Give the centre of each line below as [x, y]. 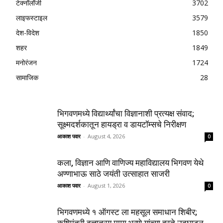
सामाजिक [27, 77]
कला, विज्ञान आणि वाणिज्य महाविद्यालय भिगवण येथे [130, 163]
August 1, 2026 [106, 185]
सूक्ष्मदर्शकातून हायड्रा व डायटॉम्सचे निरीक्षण [122, 124]
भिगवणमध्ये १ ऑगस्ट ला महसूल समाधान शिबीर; [127, 212]
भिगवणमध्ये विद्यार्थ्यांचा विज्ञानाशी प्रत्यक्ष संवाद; [126, 113]
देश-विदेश [28, 32]
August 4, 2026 [106, 136]
